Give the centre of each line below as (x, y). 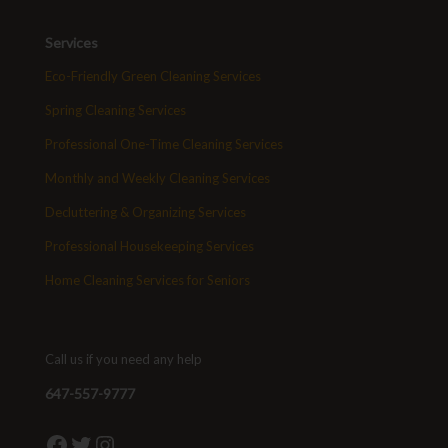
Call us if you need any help (123, 358)
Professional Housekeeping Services (149, 245)
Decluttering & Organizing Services (145, 211)
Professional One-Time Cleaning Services (164, 143)
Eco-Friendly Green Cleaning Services (153, 75)
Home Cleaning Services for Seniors (147, 279)
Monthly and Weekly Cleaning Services (157, 177)
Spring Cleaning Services (115, 109)
